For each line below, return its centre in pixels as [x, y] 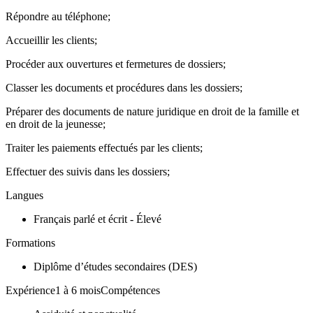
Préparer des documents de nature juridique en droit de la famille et [152, 112]
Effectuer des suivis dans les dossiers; [89, 172]
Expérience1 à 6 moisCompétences [83, 291]
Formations [30, 243]
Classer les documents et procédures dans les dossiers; [124, 88]
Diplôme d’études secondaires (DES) [115, 267]
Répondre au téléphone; [58, 17]
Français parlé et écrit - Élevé [97, 219]
